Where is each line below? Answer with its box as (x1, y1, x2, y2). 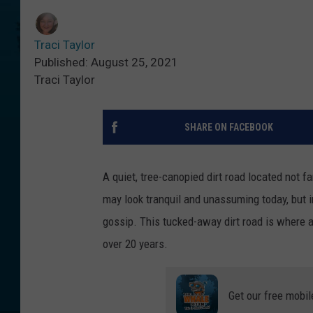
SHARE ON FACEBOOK (184, 122, 273, 133)
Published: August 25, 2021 (34, 55, 178, 70)
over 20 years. (103, 237, 168, 252)
